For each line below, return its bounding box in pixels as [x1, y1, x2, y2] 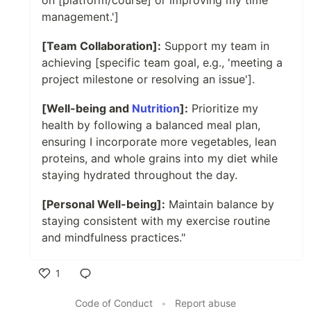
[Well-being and [42, 101, 132, 116]
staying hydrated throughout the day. [42, 168, 237, 183]
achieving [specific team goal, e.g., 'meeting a [42, 56, 283, 70]
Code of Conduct [75, 297, 153, 310]
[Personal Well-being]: [42, 197, 165, 212]
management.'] [42, 10, 119, 24]
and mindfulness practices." [42, 230, 185, 245]
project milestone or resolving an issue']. [42, 72, 255, 87]
